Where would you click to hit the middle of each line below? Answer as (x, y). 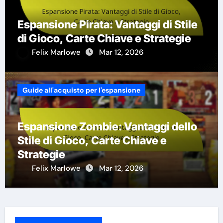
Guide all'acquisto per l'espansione (81, 90)
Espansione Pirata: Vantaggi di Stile (107, 25)
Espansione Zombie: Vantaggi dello (107, 127)
